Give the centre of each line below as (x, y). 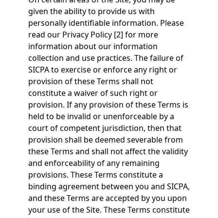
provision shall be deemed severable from (105, 140)
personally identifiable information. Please (106, 23)
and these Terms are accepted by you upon (107, 198)
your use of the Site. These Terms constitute (109, 210)
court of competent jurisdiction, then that (105, 128)
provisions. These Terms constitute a (95, 175)
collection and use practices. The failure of (106, 58)
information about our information (93, 46)
